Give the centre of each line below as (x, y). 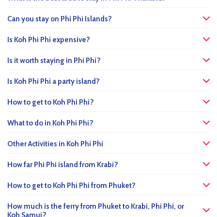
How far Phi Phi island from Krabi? (63, 165)
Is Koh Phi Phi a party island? (54, 82)
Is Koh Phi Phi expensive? (49, 40)
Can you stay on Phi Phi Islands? (60, 19)
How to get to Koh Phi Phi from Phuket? (71, 186)
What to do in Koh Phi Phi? (50, 123)
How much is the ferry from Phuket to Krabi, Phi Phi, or (96, 207)
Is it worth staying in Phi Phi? (54, 61)
